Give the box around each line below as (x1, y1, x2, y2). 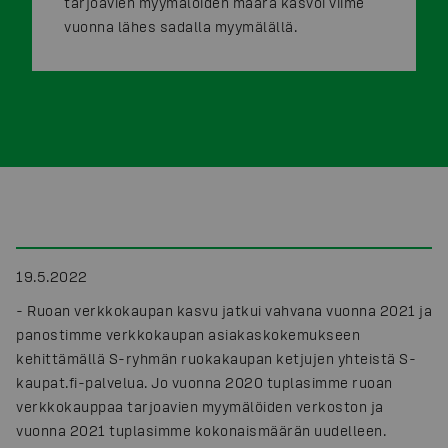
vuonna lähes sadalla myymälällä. (64, 18, 297, 35)
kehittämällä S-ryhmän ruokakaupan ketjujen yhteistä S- (16, 350, 416, 367)
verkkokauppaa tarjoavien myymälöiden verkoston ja (16, 398, 384, 415)
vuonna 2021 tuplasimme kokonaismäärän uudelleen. (16, 422, 386, 439)
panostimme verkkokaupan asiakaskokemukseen (16, 326, 360, 343)
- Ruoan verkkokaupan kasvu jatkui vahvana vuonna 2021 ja (16, 302, 432, 319)
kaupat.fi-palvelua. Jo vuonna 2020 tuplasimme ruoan (16, 374, 393, 391)
